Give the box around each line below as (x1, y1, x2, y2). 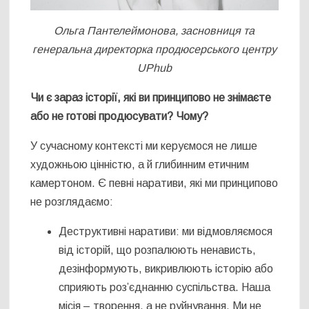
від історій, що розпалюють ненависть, (59, 244, 257, 257)
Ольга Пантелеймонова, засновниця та (54, 25, 255, 37)
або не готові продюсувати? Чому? (30, 110, 209, 123)
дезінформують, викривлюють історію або (59, 263, 274, 275)
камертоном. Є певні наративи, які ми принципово (30, 177, 279, 190)
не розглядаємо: (30, 196, 114, 208)
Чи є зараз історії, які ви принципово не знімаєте (30, 92, 272, 104)
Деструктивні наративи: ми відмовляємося (59, 226, 273, 238)
